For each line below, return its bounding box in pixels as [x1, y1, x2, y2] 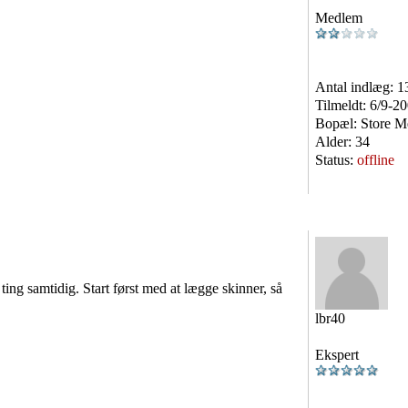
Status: [315, 152, 357, 168]
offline [357, 152, 394, 168]
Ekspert [315, 347, 359, 362]
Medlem [315, 10, 362, 25]
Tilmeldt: [315, 97, 370, 113]
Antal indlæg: [315, 79, 397, 95]
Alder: [315, 134, 355, 149]
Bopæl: [315, 116, 361, 131]
